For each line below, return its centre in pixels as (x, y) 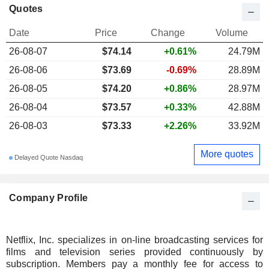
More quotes (227, 154)
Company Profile (49, 198)
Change (168, 32)
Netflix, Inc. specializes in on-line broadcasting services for (134, 240)
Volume (232, 32)
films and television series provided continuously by (134, 252)
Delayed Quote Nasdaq (48, 158)
